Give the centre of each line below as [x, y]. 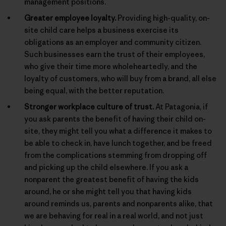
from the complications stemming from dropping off [116, 155]
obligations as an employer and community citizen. [113, 42]
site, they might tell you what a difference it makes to [118, 131]
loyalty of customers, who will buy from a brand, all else [120, 79]
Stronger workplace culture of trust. [89, 107]
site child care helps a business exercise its [101, 30]
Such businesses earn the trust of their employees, [115, 54]
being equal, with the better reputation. [94, 91]
